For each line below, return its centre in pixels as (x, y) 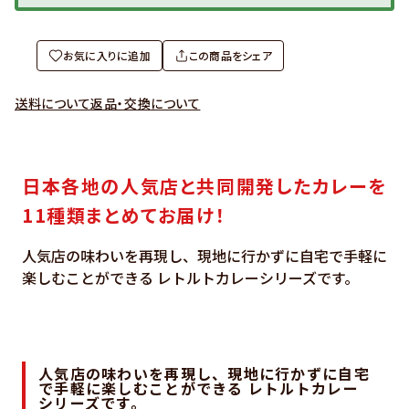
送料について (53, 103)
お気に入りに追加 (107, 55)
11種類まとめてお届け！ (124, 215)
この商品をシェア (230, 55)
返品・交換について (146, 103)
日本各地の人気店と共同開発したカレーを (204, 185)
